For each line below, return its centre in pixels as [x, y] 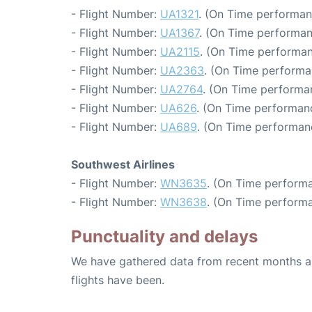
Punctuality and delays [164, 237]
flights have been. [118, 280]
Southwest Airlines [123, 165]
